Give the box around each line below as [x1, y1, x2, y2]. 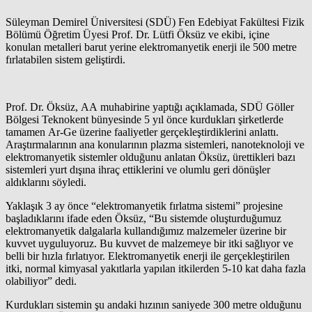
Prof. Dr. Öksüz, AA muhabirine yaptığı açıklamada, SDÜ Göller [6, 100, 294, 113]
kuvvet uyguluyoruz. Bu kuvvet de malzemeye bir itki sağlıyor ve [6, 237, 293, 249]
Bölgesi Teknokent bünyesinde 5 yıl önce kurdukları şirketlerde [6, 113, 283, 125]
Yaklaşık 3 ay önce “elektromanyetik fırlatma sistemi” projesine [6, 199, 283, 212]
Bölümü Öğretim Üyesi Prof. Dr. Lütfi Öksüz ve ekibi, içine [6, 28, 270, 40]
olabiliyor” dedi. [6, 274, 77, 287]
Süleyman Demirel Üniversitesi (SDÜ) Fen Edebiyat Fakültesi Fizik [6, 15, 304, 28]
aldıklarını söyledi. [6, 175, 86, 188]
